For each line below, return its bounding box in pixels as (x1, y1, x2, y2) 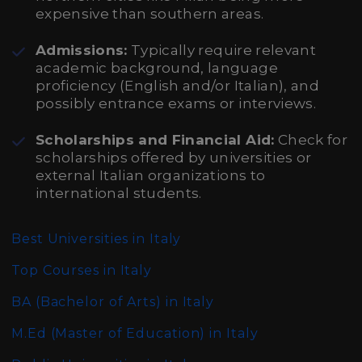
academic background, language (36, 60, 278, 76)
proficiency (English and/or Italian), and (36, 78, 319, 94)
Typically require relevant (127, 42, 316, 58)
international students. (36, 185, 202, 201)
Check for (274, 132, 347, 148)
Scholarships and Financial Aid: (36, 132, 275, 148)
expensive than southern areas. (36, 6, 264, 22)
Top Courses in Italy (11, 263, 152, 278)
